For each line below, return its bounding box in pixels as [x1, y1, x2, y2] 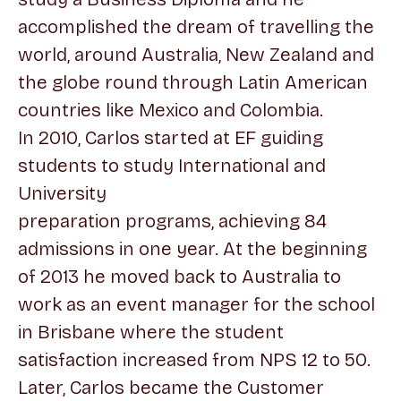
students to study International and [18, 154, 326, 177]
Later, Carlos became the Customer [18, 376, 324, 399]
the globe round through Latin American [18, 71, 368, 94]
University [18, 182, 107, 205]
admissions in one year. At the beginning [18, 237, 367, 260]
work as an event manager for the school [18, 293, 375, 316]
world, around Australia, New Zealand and [18, 43, 374, 66]
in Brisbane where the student [18, 320, 284, 344]
